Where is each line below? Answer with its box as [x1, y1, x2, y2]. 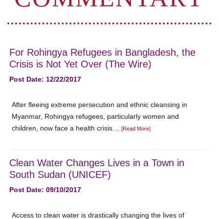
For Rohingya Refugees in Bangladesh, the [9, 47, 196, 58]
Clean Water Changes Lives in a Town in [9, 157, 185, 168]
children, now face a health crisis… [12, 124, 122, 132]
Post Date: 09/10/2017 [9, 186, 82, 194]
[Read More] [121, 126, 151, 131]
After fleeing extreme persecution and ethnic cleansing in [12, 101, 188, 109]
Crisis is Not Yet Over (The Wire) [9, 59, 152, 69]
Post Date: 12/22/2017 [9, 75, 82, 83]
